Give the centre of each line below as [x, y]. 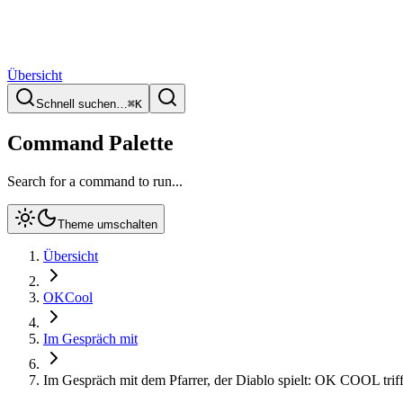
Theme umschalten [107, 224]
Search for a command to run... [95, 181]
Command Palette [90, 143]
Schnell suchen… [82, 104]
